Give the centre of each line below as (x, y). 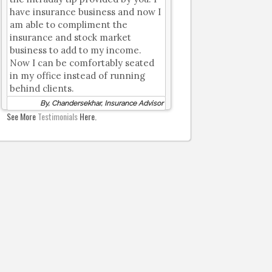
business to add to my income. (76, 50)
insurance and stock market (71, 37)
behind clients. (42, 88)
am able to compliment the (69, 25)
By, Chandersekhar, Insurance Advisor (102, 103)
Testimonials (58, 116)
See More (22, 116)
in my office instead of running (78, 76)
